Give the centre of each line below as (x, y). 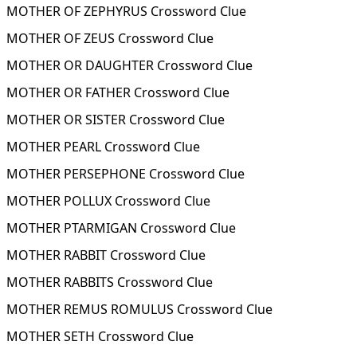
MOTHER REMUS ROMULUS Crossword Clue (139, 309)
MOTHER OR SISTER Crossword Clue (116, 120)
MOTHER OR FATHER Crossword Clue (118, 92)
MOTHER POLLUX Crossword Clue (108, 201)
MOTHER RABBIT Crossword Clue (106, 255)
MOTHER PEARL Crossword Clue (103, 147)
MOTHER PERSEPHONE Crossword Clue (126, 174)
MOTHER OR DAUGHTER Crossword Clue (129, 65)
